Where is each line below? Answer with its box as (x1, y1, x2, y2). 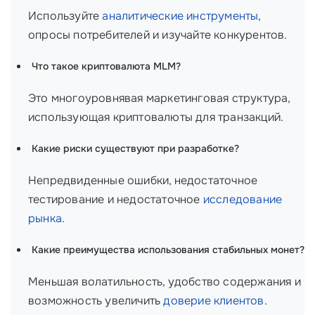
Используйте (28, 8, 103, 23)
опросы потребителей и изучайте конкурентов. (28, 27, 288, 42)
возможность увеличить (28, 293, 164, 308)
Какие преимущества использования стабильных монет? (32, 243, 304, 256)
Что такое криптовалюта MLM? (32, 60, 181, 72)
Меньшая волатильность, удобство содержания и (28, 274, 301, 289)
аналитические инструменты (102, 8, 259, 23)
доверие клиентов (163, 293, 264, 308)
